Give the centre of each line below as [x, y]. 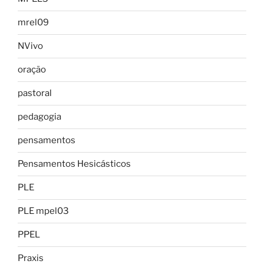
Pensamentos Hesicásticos [74, 164]
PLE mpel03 [43, 211]
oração [32, 70]
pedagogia [39, 117]
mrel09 [33, 23]
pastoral [35, 93]
